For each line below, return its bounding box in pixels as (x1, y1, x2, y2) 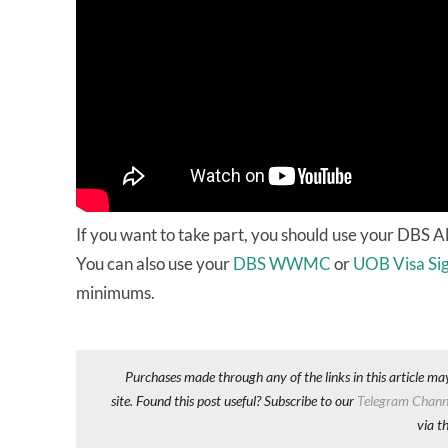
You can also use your (76, 253, 233, 275)
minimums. (76, 282, 155, 304)
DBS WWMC (233, 253, 331, 275)
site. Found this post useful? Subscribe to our (111, 392, 358, 410)
